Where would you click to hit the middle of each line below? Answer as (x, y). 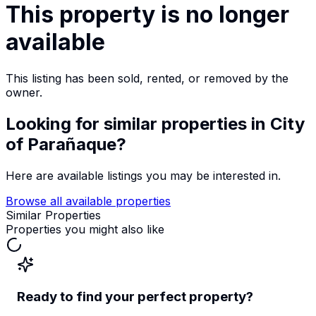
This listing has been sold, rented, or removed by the (147, 78)
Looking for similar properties (126, 123)
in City (276, 123)
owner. (24, 92)
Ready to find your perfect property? (135, 297)
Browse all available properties (88, 201)
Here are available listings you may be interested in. (143, 175)
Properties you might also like (85, 229)
